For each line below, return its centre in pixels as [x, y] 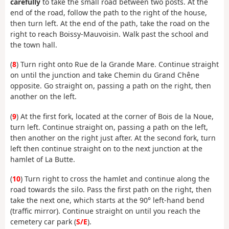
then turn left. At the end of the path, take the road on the [110, 23]
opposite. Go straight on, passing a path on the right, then [111, 86]
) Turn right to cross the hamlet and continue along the [115, 179]
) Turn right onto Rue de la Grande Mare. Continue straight [118, 64]
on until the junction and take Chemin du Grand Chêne [105, 75]
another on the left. [43, 97]
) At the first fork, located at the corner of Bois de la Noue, [115, 116]
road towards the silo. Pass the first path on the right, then [111, 190]
